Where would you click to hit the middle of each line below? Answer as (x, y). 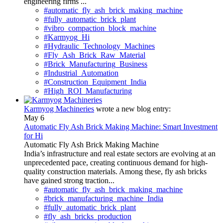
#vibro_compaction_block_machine (100, 28)
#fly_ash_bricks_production (88, 217)
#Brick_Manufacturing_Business (96, 64)
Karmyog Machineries (59, 109)
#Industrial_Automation (81, 73)
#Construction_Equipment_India (95, 82)
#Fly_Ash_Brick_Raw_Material (95, 55)
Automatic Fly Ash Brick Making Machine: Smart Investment (121, 127)
